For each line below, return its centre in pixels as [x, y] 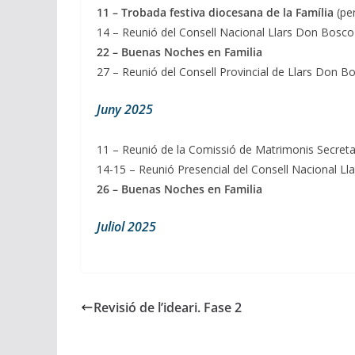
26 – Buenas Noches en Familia [179, 189]
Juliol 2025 [126, 227]
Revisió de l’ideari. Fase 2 [168, 308]
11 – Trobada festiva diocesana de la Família [215, 13]
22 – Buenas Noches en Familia [179, 52]
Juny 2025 [125, 110]
